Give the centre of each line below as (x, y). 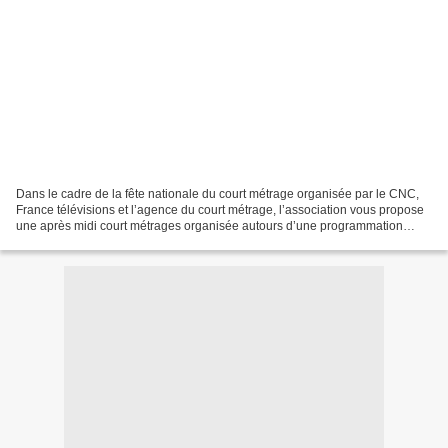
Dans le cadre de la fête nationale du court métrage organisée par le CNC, (217, 193)
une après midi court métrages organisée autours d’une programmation (209, 225)
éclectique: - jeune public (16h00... (109, 241)
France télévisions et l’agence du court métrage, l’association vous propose (220, 209)
